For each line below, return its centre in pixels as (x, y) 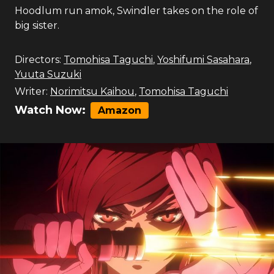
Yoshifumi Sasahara (203, 60)
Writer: (31, 91)
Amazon (120, 110)
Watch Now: (50, 110)
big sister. (37, 25)
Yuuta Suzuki (48, 74)
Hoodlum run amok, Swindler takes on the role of (136, 11)
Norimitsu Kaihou (92, 91)
